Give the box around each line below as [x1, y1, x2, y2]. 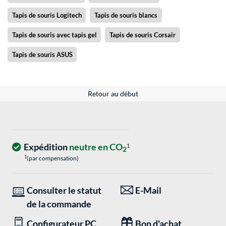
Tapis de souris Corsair [109, 31, 176, 39]
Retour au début [88, 89, 138, 98]
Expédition [24, 141, 69, 153]
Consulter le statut [27, 185, 101, 196]
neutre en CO [69, 141, 123, 153]
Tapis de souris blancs [94, 11, 157, 20]
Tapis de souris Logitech [12, 11, 82, 20]
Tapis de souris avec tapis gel [12, 31, 97, 39]
